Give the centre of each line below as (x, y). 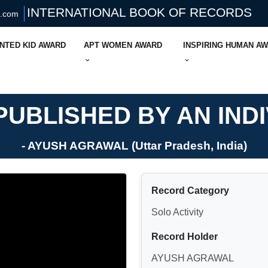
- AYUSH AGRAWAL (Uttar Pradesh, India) (134, 146)
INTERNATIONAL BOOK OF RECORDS (139, 12)
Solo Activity (177, 212)
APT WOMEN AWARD (123, 45)
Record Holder (185, 237)
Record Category (190, 191)
